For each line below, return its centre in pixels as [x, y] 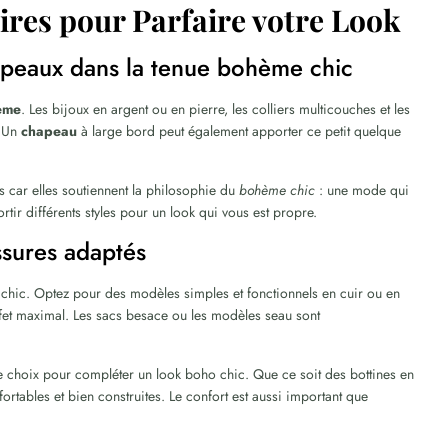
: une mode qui [362, 190]
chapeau [49, 131]
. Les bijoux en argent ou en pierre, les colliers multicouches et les [216, 109]
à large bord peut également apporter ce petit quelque [239, 131]
